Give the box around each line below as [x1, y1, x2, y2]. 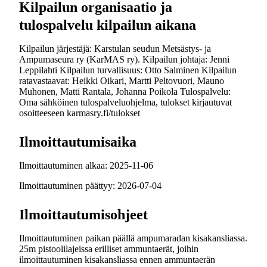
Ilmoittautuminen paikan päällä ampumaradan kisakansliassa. [19, 233, 247, 243]
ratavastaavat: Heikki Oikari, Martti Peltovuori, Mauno [19, 76, 224, 86]
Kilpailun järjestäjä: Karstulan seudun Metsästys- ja [19, 44, 211, 54]
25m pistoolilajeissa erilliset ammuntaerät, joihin [19, 244, 198, 254]
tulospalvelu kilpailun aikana [19, 17, 196, 33]
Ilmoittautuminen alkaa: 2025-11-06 [19, 160, 153, 170]
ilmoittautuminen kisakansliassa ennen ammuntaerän [19, 254, 215, 265]
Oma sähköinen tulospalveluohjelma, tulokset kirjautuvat [19, 97, 232, 107]
